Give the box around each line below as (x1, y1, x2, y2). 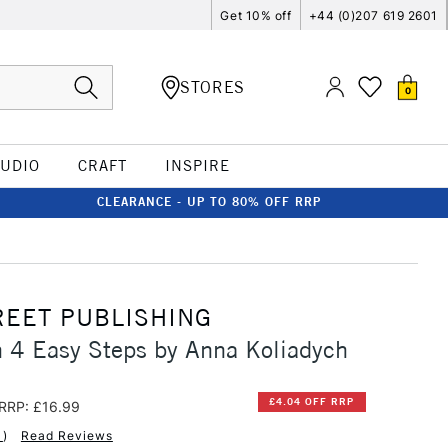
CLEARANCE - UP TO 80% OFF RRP (97, 194, 321, 209)
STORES (180, 76, 245, 97)
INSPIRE (164, 156, 230, 175)
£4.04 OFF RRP (269, 395, 355, 409)
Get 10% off (220, 7, 292, 23)
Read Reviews (20, 427, 113, 443)
